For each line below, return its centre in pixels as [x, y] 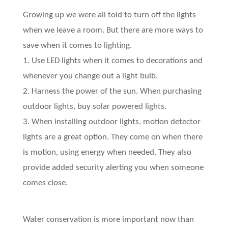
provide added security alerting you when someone [113, 168]
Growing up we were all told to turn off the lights [109, 15]
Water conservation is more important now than [108, 219]
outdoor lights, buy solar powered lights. [94, 107]
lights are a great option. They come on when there [112, 137]
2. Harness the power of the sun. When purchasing [112, 92]
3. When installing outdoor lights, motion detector [111, 122]
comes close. [45, 183]
